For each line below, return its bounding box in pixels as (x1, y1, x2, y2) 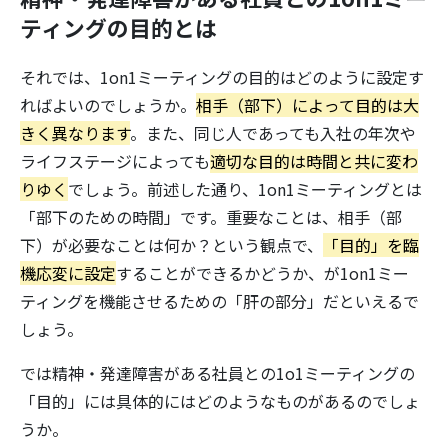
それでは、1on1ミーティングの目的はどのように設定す (20, 65, 424, 89)
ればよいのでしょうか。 (20, 93, 196, 117)
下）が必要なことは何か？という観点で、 (20, 233, 323, 257)
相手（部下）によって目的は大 (196, 93, 419, 117)
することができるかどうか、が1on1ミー (116, 261, 409, 285)
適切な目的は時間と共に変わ (210, 149, 418, 173)
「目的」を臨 (323, 233, 419, 257)
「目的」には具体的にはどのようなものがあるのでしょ (20, 389, 420, 413)
